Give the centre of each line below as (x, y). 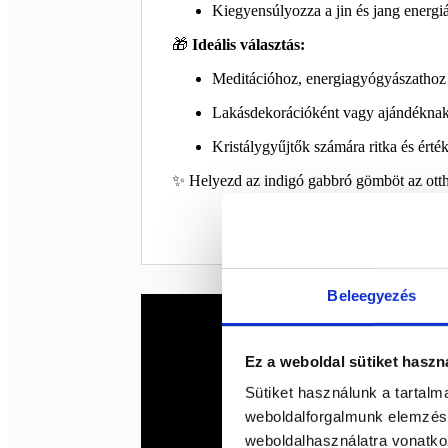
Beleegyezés (372, 295)
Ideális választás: (248, 44)
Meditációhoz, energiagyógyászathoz (328, 78)
